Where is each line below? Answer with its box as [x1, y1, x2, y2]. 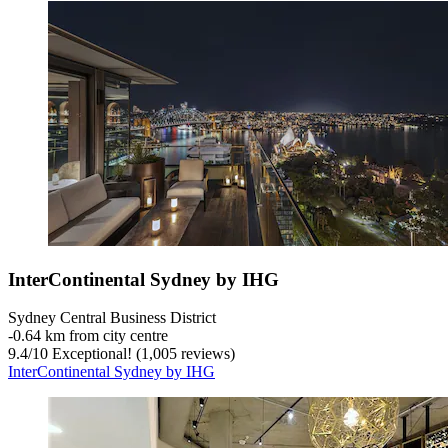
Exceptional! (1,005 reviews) [48, 345, 235, 363]
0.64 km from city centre [13, 327, 168, 345]
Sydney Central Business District [8, 309, 216, 327]
